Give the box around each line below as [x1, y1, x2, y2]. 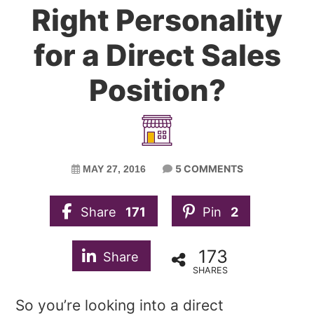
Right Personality [32, 2, 282, 38]
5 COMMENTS [175, 163, 243, 175]
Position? [88, 72, 226, 108]
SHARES [193, 265, 228, 276]
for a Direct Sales [33, 37, 281, 73]
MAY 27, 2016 [82, 163, 146, 175]
